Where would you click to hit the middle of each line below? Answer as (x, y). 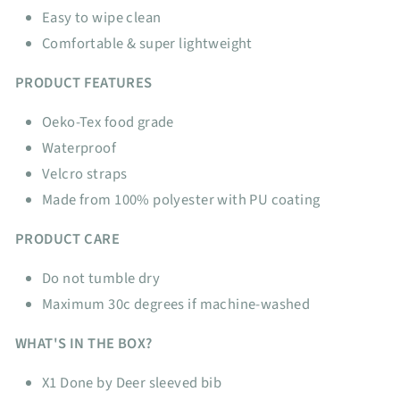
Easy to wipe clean (102, 17)
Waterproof (79, 148)
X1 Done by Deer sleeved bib (132, 383)
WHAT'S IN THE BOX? (84, 343)
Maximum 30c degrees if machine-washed (176, 304)
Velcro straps (85, 174)
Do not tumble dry (101, 278)
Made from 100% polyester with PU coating (181, 200)
